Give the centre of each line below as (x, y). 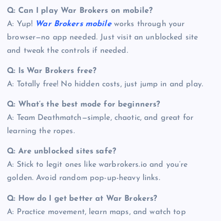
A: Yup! (21, 24)
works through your (148, 24)
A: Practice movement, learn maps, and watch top (96, 212)
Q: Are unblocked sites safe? (62, 152)
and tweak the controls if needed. (68, 51)
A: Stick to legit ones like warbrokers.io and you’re (97, 165)
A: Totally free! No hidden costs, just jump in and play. (105, 85)
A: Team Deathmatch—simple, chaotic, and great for (100, 118)
